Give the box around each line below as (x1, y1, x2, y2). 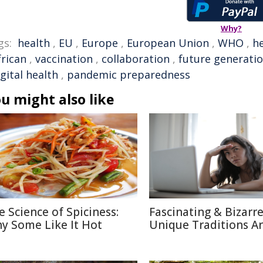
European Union (127, 36, 209, 50)
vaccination (35, 52, 93, 66)
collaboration (102, 52, 170, 66)
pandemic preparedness (67, 68, 190, 82)
